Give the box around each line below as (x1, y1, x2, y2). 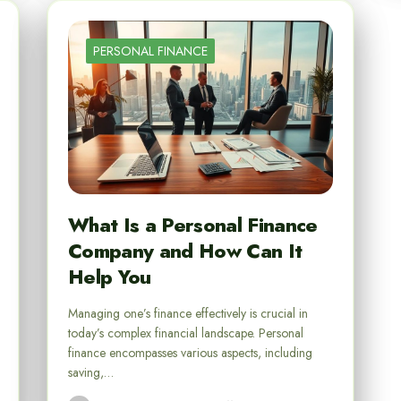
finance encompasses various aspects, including (68, 344, 312, 363)
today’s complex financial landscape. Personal (68, 324, 303, 343)
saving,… (68, 363, 114, 382)
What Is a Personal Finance (68, 210, 318, 240)
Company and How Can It (68, 236, 303, 266)
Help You (68, 262, 151, 292)
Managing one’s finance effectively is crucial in (68, 304, 308, 323)
